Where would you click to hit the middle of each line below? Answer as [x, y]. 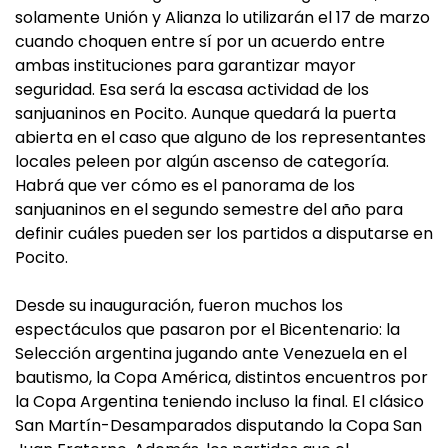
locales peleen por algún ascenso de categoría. [202, 161]
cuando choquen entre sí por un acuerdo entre [200, 41]
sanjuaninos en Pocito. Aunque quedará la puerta [205, 113]
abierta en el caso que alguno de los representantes [220, 137]
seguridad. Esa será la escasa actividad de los [192, 89]
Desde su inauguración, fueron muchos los [179, 305]
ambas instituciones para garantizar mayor [185, 65]
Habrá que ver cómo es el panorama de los [185, 185]
